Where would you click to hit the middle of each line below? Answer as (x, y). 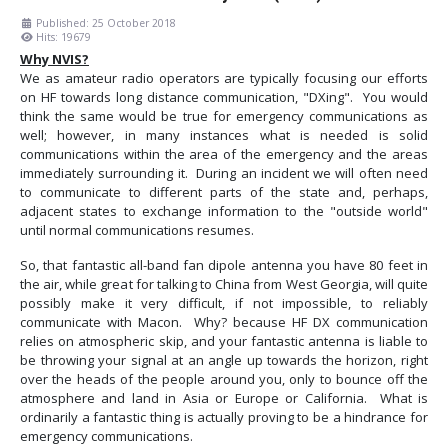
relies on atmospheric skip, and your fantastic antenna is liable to (224, 341)
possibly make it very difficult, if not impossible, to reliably (224, 303)
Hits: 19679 (63, 37)
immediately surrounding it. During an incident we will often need (224, 173)
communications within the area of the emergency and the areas (224, 154)
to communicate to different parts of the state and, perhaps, (224, 192)
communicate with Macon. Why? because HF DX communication (224, 322)
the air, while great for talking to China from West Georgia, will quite (224, 284)
